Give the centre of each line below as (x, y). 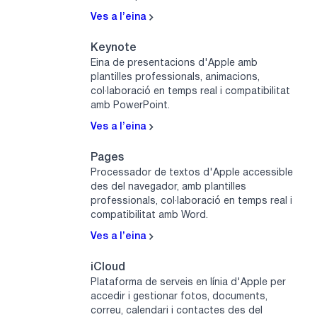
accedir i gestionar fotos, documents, (179, 297)
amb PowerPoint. (130, 106)
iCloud (108, 268)
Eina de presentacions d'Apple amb (174, 64)
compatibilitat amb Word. (149, 216)
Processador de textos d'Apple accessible (192, 173)
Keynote (114, 48)
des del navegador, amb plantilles (168, 188)
